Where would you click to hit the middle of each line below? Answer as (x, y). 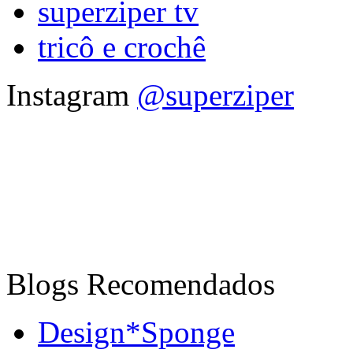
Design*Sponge (136, 332)
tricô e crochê (122, 46)
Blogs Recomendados (141, 284)
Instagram (72, 95)
